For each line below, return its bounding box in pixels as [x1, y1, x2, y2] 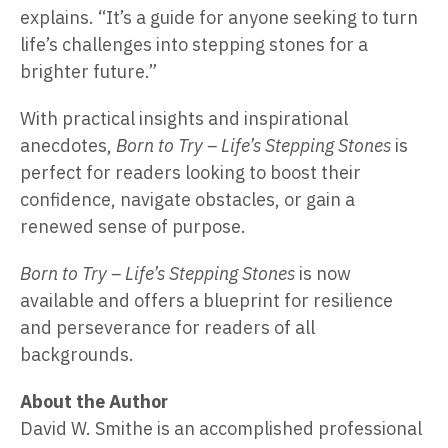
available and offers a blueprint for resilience [20, 289, 393, 313]
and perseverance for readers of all [20, 316, 315, 340]
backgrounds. [20, 343, 134, 367]
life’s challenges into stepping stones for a [20, 33, 368, 57]
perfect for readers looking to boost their [20, 161, 361, 185]
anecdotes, [20, 134, 116, 158]
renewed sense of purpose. [20, 215, 246, 239]
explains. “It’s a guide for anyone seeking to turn [20, 6, 418, 30]
